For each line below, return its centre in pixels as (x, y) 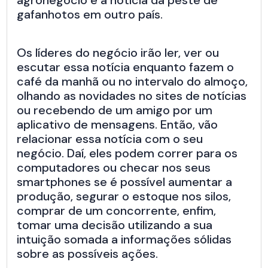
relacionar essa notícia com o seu (110, 139)
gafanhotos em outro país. (90, 15)
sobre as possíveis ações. (88, 254)
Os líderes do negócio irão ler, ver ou (118, 53)
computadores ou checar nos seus (114, 168)
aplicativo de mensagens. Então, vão (118, 125)
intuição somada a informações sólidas (124, 240)
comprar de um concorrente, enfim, (117, 211)
